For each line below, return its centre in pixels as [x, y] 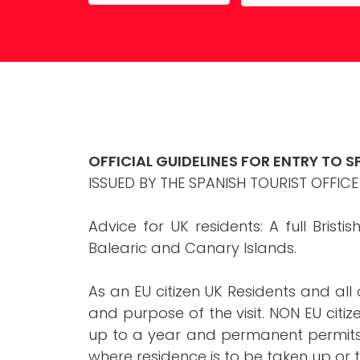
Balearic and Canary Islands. [192, 248]
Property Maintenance [151, 23]
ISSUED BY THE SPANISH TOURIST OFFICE [223, 183]
